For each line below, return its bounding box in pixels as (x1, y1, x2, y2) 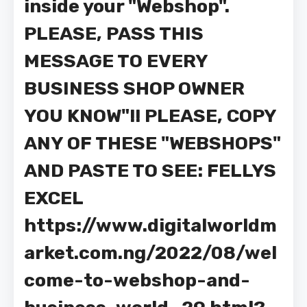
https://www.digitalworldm (24, 214, 277, 236)
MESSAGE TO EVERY (24, 50, 208, 72)
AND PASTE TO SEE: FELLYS (24, 160, 276, 182)
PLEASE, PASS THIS (24, 23, 204, 45)
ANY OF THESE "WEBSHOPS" (24, 132, 281, 154)
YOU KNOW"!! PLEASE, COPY (24, 105, 276, 127)
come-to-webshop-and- (24, 269, 250, 291)
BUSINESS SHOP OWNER (24, 77, 245, 99)
